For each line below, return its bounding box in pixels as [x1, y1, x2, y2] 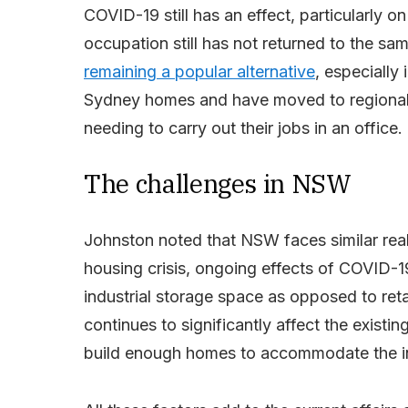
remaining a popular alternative [84, 62, 315, 82]
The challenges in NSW [84, 167, 352, 201]
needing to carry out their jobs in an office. [84, 118, 403, 138]
